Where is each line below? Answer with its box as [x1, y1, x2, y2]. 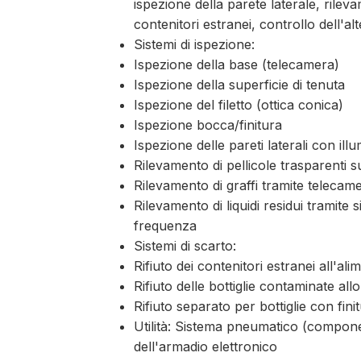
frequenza [134, 218, 197, 234]
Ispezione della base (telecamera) [134, 56, 340, 73]
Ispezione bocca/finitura [134, 117, 283, 134]
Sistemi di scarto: [134, 238, 237, 255]
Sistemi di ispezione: [134, 36, 255, 53]
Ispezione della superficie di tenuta [134, 77, 346, 93]
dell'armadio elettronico [134, 338, 278, 355]
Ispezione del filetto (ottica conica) [134, 97, 344, 114]
